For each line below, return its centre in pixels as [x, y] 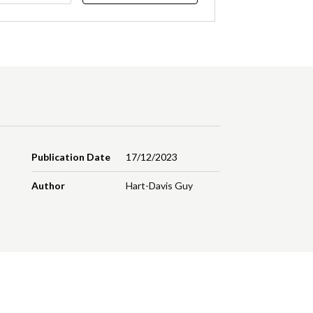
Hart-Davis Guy [159, 186]
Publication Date [71, 157]
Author [49, 186]
